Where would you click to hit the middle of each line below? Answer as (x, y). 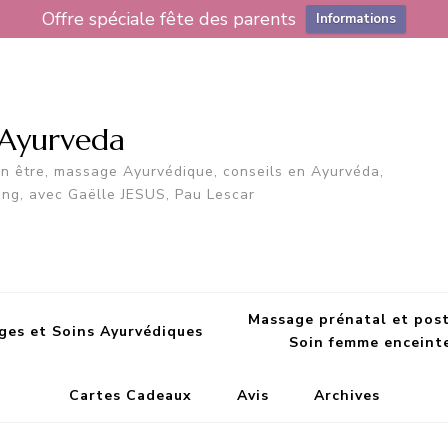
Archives (346, 396)
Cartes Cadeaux (130, 396)
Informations (356, 19)
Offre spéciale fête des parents (169, 19)
